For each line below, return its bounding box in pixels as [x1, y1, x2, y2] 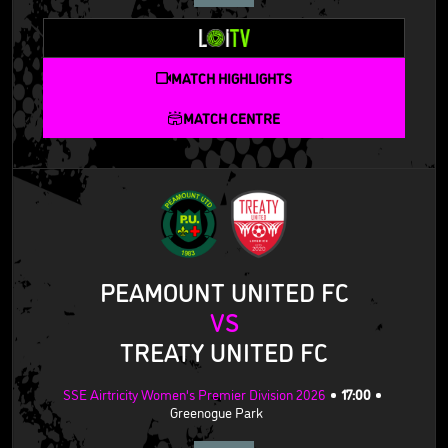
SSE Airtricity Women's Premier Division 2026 [62, 383, 326, 403]
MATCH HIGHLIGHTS [171, 67, 292, 87]
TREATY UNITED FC [120, 333, 328, 368]
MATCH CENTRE [183, 107, 280, 127]
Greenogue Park [170, 401, 263, 421]
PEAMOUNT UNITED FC [99, 273, 349, 308]
